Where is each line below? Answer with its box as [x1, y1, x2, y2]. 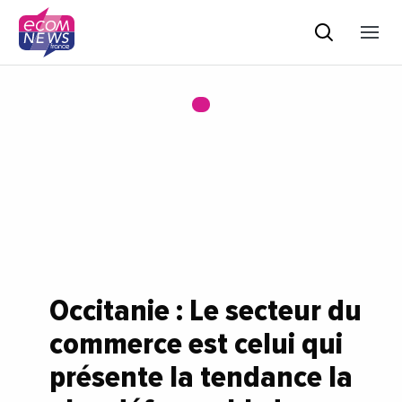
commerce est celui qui [49, 325, 343, 363]
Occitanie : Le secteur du [49, 292, 362, 329]
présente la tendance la [49, 358, 353, 396]
